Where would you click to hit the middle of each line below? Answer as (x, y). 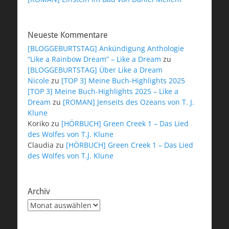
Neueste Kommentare (68, 35)
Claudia (41, 145)
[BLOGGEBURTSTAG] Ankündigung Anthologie (106, 49)
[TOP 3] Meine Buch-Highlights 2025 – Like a (103, 91)
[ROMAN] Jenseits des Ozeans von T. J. (129, 102)
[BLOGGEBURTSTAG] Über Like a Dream (95, 70)
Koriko (38, 124)
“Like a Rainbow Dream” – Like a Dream (94, 59)
